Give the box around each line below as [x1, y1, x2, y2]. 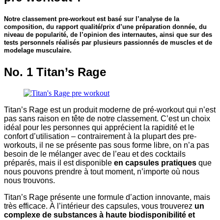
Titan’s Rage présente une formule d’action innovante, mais [4, 192, 210, 201]
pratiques [161, 158, 196, 167]
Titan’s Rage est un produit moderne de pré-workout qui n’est [4, 105, 216, 114]
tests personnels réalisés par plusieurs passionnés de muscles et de [4, 38, 212, 46]
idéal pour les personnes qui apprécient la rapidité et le [4, 123, 194, 132]
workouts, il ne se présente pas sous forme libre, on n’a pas [4, 140, 209, 149]
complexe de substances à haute [4, 210, 129, 219]
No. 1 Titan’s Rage [4, 65, 106, 79]
